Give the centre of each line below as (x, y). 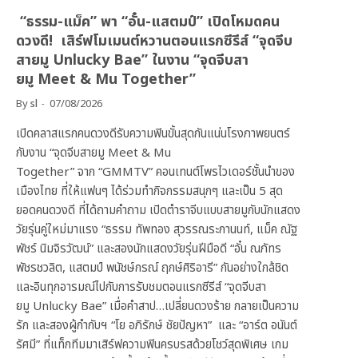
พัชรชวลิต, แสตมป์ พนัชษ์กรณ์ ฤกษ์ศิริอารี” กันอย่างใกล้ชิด (152, 268)
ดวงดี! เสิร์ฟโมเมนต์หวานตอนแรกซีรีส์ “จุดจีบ (154, 42)
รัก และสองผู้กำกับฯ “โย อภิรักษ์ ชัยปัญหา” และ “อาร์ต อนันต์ (157, 326)
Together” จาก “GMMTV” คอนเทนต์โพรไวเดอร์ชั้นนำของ (155, 173)
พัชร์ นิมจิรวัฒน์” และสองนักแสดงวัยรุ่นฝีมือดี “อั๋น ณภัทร (149, 249)
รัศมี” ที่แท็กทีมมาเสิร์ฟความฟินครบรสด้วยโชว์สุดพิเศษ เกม (152, 345)
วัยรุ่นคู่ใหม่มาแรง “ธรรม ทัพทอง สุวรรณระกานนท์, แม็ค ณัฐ (157, 230)
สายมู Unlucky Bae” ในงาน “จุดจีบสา (132, 61)
